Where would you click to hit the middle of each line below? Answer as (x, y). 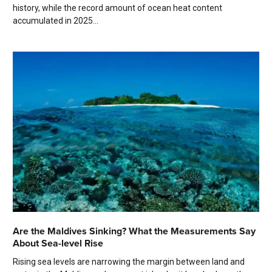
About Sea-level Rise (58, 243)
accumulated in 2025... (56, 21)
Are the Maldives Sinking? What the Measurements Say (134, 231)
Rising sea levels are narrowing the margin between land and (129, 262)
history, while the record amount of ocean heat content (117, 8)
